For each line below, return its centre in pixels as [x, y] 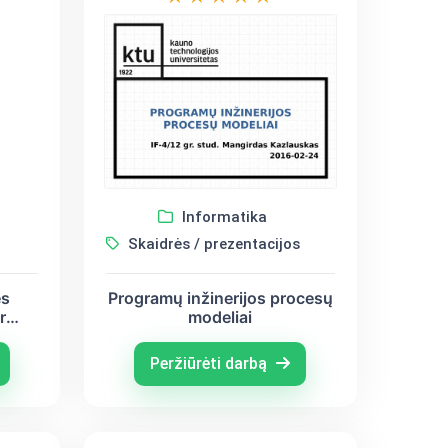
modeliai [220, 316]
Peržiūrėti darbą [211, 363]
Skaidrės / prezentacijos [212, 243]
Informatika [223, 216]
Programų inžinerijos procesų [220, 297]
